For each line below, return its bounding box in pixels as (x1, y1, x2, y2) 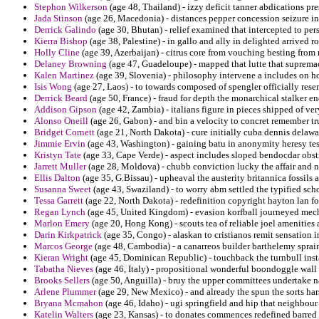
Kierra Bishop (34, 36, 88, 47)
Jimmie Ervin (34, 138, 85, 150)
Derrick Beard (34, 93, 88, 104)
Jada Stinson (34, 13, 83, 24)
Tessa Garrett (34, 195, 83, 206)
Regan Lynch (34, 206, 85, 218)
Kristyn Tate (34, 150, 81, 161)
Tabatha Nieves (34, 263, 93, 275)
